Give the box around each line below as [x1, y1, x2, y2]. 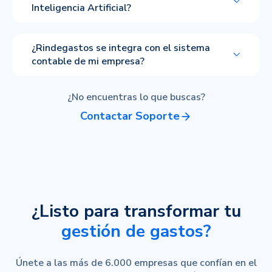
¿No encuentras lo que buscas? [67, 90, 205, 104]
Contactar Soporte [80, 109, 180, 124]
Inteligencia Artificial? [32, 1, 131, 15]
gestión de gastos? [61, 220, 211, 243]
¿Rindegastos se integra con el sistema [32, 41, 210, 55]
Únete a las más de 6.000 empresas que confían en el [15, 256, 257, 270]
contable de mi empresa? [32, 55, 144, 69]
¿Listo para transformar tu [31, 200, 241, 223]
